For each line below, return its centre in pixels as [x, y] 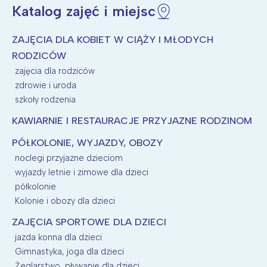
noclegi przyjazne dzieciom [69, 158]
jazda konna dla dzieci [58, 237]
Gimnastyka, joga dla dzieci [69, 251]
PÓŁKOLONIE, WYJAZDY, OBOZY [87, 142]
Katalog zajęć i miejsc [84, 11]
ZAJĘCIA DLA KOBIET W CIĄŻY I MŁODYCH [113, 39]
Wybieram [133, 22]
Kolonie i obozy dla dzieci [65, 201]
